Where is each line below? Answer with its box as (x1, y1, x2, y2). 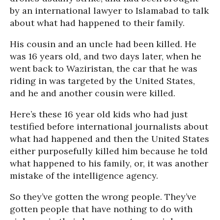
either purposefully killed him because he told (10, 145, 208, 157)
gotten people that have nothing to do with (10, 203, 192, 215)
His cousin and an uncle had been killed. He (10, 38, 196, 50)
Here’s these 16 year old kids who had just (10, 109, 188, 120)
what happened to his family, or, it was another (10, 158, 208, 169)
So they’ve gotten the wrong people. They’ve (10, 191, 196, 202)
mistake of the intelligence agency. (10, 170, 158, 181)
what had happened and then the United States (10, 133, 209, 144)
